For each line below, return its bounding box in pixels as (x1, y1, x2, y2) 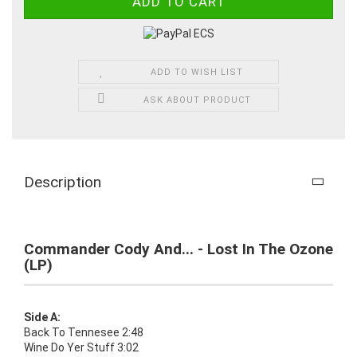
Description (24, 172, 101, 191)
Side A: (24, 310, 61, 324)
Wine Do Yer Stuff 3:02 (24, 340, 139, 354)
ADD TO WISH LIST (151, 66, 244, 77)
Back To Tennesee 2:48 (24, 325, 143, 339)
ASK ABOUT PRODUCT (143, 94, 251, 105)
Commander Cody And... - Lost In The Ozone (24, 239, 333, 258)
